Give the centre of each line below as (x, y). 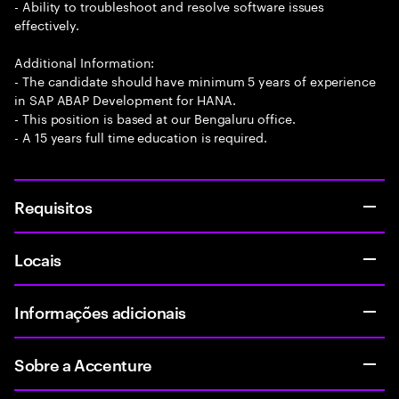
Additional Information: (85, 61)
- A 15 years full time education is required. (141, 136)
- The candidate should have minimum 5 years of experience (195, 80)
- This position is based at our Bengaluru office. (155, 118)
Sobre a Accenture (83, 364)
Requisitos (53, 206)
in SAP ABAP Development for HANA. (125, 99)
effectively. (47, 24)
